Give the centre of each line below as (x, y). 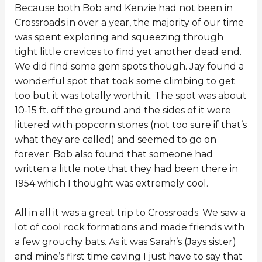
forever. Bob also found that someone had (113, 154)
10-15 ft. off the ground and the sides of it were (123, 110)
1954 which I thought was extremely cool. (111, 183)
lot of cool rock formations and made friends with (129, 227)
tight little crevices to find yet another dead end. (128, 51)
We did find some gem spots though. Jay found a (129, 66)
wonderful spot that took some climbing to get (125, 81)
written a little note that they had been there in (126, 168)
